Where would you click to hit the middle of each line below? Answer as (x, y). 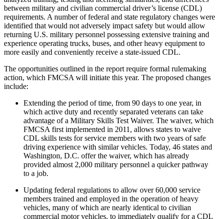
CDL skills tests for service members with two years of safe (115, 138)
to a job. (36, 174)
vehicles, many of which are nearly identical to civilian (107, 208)
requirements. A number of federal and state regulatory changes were (109, 17)
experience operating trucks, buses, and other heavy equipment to (104, 44)
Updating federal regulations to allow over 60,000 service (112, 190)
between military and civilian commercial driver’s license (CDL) (103, 8)
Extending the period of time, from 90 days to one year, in (112, 103)
